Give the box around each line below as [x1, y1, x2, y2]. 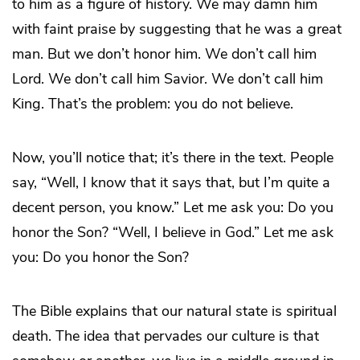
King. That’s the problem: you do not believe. [12, 94, 293, 114]
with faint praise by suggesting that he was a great [12, 19, 342, 39]
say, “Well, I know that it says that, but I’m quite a [12, 173, 330, 193]
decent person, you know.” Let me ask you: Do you [12, 198, 333, 218]
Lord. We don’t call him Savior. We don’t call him [12, 69, 323, 89]
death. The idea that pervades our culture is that [12, 326, 319, 346]
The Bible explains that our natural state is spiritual [12, 301, 337, 321]
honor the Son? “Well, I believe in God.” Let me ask [12, 223, 333, 243]
